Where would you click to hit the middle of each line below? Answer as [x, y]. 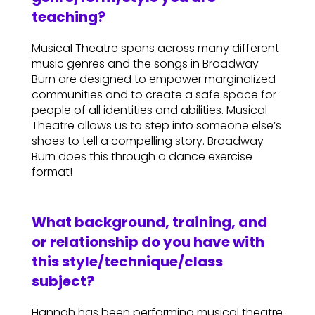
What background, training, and [149, 223]
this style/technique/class [127, 262]
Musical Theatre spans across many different [155, 49]
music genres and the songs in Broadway [145, 64]
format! [52, 172]
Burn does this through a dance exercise [142, 157]
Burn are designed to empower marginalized [153, 79]
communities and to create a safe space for [154, 95]
